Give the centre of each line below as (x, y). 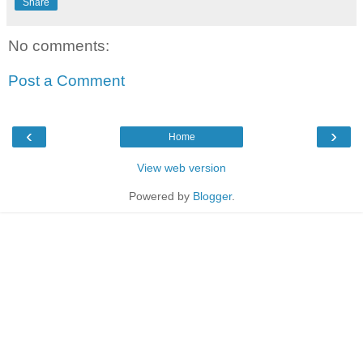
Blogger (212, 196)
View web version (181, 167)
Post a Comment (66, 81)
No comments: (59, 45)
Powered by (160, 196)
